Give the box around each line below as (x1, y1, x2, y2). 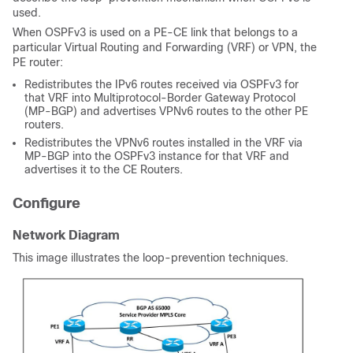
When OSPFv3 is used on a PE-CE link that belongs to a (13, 26, 298, 39)
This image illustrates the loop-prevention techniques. (13, 251, 292, 264)
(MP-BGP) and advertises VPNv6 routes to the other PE (24, 105, 308, 117)
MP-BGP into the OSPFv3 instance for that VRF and (24, 150, 289, 162)
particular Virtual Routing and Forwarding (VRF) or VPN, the (13, 41, 317, 54)
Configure (13, 195, 80, 211)
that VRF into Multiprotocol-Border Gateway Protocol (24, 91, 295, 104)
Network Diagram (13, 229, 120, 242)
